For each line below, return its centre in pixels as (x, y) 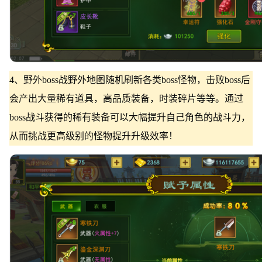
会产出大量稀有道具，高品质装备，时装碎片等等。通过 (126, 99)
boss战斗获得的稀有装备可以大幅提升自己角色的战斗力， (130, 117)
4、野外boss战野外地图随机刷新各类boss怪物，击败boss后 (130, 80)
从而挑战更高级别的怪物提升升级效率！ (93, 136)
